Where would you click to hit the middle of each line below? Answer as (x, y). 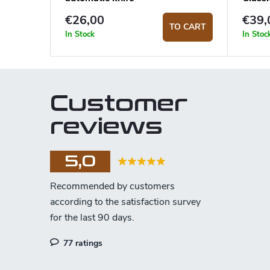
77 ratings (82, 243)
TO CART (188, 27)
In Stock (80, 34)
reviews (106, 127)
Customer (119, 104)
